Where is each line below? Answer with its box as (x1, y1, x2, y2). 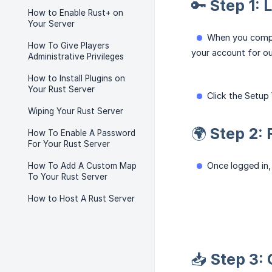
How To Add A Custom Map (28, 161, 137, 171)
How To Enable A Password (28, 128, 135, 138)
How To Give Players (28, 41, 109, 50)
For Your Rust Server (28, 139, 110, 149)
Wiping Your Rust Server (28, 106, 123, 116)
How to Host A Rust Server (28, 194, 135, 203)
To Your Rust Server (28, 172, 107, 182)
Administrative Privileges (28, 52, 124, 61)
